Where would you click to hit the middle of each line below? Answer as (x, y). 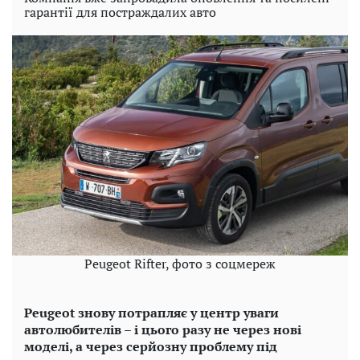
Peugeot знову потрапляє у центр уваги (151, 312)
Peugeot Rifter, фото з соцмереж (180, 263)
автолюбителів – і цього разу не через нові (163, 329)
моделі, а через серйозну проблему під (151, 346)
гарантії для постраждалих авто (120, 12)
